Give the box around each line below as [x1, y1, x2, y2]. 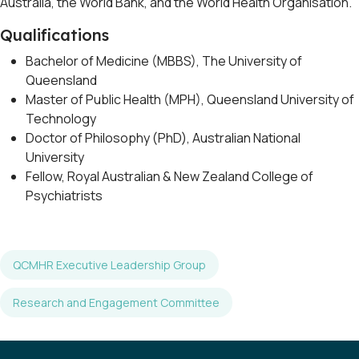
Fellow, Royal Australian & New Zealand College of [26, 167, 313, 185]
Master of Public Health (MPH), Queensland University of [26, 90, 354, 108]
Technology [26, 109, 96, 127]
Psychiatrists [26, 186, 103, 204]
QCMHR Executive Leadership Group [13, 256, 206, 272]
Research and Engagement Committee [13, 294, 220, 310]
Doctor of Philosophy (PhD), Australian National [26, 128, 301, 147]
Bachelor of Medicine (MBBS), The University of [26, 51, 302, 70]
